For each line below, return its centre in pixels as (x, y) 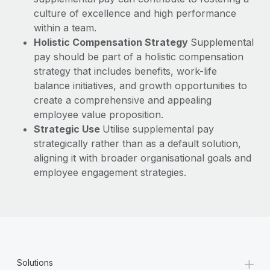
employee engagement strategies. (110, 172)
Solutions (35, 262)
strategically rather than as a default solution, (137, 143)
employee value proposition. (99, 115)
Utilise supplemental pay (158, 129)
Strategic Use (68, 129)
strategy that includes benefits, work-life (125, 71)
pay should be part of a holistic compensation (139, 57)
